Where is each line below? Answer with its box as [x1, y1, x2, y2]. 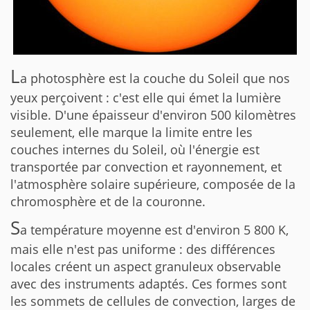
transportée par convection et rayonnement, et [10, 158, 282, 175]
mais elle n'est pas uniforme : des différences [10, 241, 275, 257]
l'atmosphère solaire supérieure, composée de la [10, 176, 295, 192]
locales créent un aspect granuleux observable [10, 258, 281, 275]
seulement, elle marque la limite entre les [10, 124, 253, 140]
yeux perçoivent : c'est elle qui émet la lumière [10, 89, 281, 106]
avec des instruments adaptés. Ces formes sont [10, 275, 286, 292]
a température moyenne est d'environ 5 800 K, [20, 221, 289, 238]
